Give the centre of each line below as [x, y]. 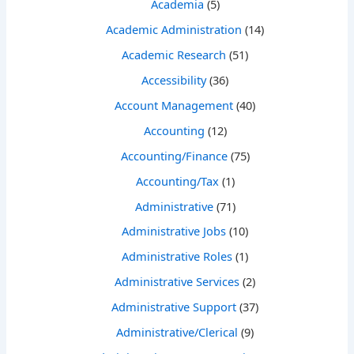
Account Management [174, 105]
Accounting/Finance [174, 155]
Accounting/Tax [177, 181]
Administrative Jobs [174, 231]
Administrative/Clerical [177, 332]
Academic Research [174, 54]
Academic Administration [174, 29]
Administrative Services [177, 282]
